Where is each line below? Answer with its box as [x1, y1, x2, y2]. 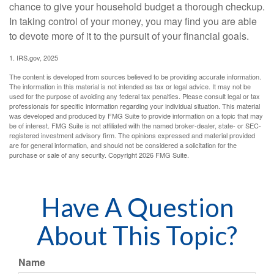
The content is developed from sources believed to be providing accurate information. [9, 72, 261, 82]
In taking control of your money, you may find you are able [9, 14, 257, 29]
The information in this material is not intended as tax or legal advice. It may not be [9, 81, 251, 92]
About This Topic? [37, 220, 237, 251]
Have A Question [40, 192, 234, 223]
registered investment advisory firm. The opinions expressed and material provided [9, 130, 255, 141]
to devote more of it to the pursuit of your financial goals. [9, 29, 249, 43]
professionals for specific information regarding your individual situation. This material [9, 101, 260, 111]
